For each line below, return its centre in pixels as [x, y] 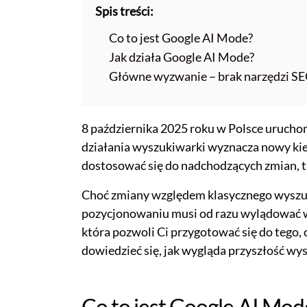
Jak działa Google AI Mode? [182, 57]
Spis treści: [124, 11]
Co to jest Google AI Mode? [181, 37]
